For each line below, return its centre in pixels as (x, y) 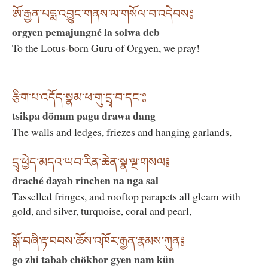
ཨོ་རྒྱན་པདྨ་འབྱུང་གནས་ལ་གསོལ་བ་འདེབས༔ (103, 14)
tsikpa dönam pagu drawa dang (84, 115)
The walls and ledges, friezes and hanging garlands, (122, 131)
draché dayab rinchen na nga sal (85, 180)
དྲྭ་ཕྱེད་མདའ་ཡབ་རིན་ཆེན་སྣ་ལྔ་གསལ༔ (91, 162)
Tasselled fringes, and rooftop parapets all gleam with (126, 197)
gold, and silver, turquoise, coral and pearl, (102, 211)
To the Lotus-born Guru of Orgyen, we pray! (106, 48)
